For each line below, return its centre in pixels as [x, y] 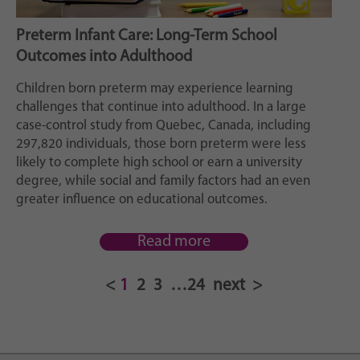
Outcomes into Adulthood [104, 57]
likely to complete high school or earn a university [159, 162]
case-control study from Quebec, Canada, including [164, 125]
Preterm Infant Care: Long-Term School [147, 36]
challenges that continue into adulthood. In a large [161, 107]
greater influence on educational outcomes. [142, 199]
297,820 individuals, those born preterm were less [161, 144]
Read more [174, 241]
